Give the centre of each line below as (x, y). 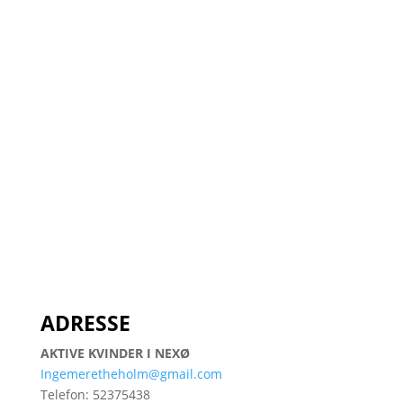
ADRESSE (85, 323)
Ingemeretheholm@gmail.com (131, 374)
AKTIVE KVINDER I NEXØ (115, 353)
